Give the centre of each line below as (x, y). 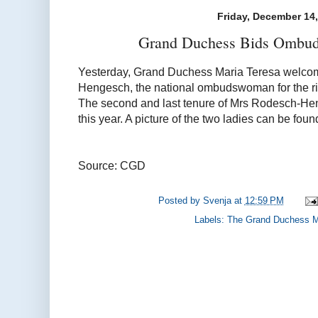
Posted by (180, 201)
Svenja (217, 201)
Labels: (211, 219)
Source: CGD (112, 165)
